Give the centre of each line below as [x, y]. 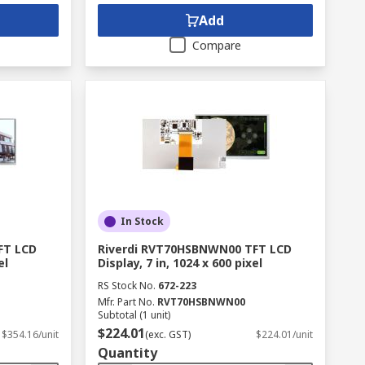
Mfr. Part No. [126, 302]
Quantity [127, 353]
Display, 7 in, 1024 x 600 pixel [180, 263]
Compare [216, 45]
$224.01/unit [284, 334]
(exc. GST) [167, 334]
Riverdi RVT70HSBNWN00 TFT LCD [194, 249]
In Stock [142, 221]
